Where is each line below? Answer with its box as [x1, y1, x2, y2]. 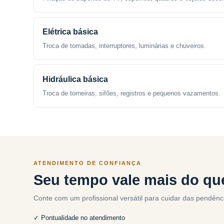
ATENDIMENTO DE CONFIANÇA [33, 160, 142, 166]
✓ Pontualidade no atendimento [33, 214, 125, 221]
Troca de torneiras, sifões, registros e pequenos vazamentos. [42, 89, 221, 97]
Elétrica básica [42, 27, 98, 36]
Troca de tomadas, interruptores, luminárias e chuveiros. [42, 42, 206, 49]
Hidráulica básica [42, 75, 108, 83]
